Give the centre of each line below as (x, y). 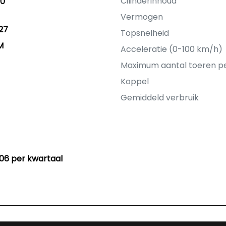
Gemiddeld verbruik (160, 98)
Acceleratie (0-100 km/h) (172, 49)
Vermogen (142, 17)
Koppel (135, 81)
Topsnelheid (145, 33)
